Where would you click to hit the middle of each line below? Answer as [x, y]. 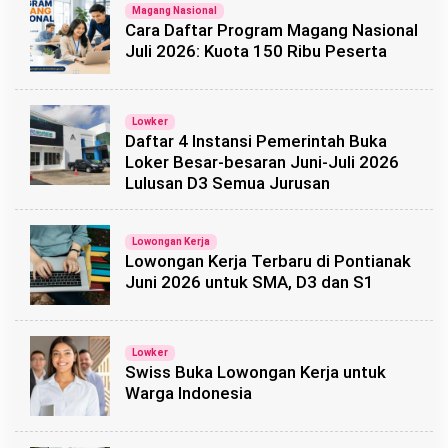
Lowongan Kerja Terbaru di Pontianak [268, 261]
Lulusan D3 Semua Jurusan [227, 183]
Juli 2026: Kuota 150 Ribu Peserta [256, 51]
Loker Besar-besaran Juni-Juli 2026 [262, 162]
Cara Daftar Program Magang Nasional [271, 30]
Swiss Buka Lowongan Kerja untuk [255, 372]
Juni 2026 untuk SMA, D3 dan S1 [249, 282]
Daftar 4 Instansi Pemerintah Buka [256, 141]
